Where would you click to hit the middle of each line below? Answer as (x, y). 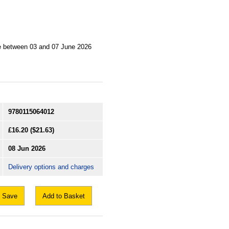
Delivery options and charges (51, 167)
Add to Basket (64, 196)
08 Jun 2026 (27, 149)
